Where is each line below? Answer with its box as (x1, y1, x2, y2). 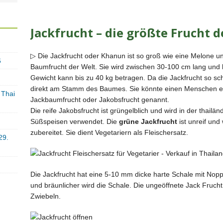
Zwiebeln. (30, 192, 61, 200)
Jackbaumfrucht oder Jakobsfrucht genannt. (30, 96, 169, 104)
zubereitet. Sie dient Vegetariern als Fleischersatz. (30, 128, 188, 136)
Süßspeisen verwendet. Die (30, 117, 119, 125)
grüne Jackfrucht (118, 117, 177, 125)
